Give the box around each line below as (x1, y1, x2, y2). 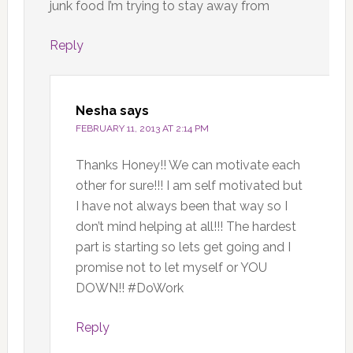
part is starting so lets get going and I (75, 239, 291, 255)
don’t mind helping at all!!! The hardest (75, 218, 296, 234)
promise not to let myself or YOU (75, 259, 267, 275)
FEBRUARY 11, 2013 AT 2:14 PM (75, 122, 209, 134)
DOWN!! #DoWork (75, 280, 184, 295)
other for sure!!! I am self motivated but (75, 177, 303, 193)
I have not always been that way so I (75, 198, 288, 214)
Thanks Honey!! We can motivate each (75, 157, 300, 173)
